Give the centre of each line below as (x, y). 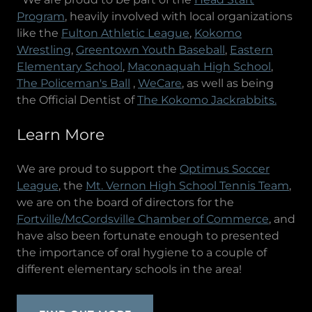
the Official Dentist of (77, 100)
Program (41, 16)
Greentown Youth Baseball (150, 49)
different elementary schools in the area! (129, 269)
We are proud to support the (98, 169)
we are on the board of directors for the (125, 202)
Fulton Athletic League (125, 33)
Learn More (61, 134)
